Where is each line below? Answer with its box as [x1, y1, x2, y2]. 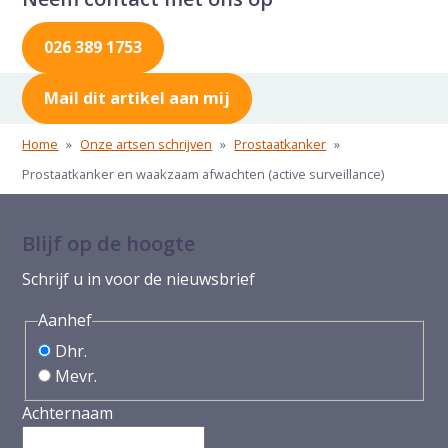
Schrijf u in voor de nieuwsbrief [22, 268, 256, 290]
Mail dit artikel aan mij [44, 86, 231, 109]
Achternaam [22, 401, 114, 424]
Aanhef [38, 309, 93, 331]
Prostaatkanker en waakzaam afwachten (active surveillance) [22, 164, 385, 183]
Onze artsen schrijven [80, 134, 213, 153]
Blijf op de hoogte [22, 230, 196, 257]
